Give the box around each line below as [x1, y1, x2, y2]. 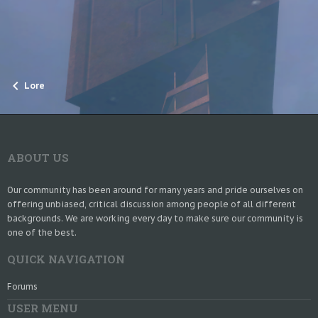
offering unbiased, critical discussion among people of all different [7, 199, 296, 209]
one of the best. [7, 227, 77, 238]
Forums [7, 280, 38, 292]
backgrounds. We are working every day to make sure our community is [7, 213, 303, 224]
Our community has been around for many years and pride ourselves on [7, 185, 303, 195]
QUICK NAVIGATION [7, 252, 125, 266]
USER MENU [7, 301, 78, 315]
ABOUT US [7, 150, 69, 165]
